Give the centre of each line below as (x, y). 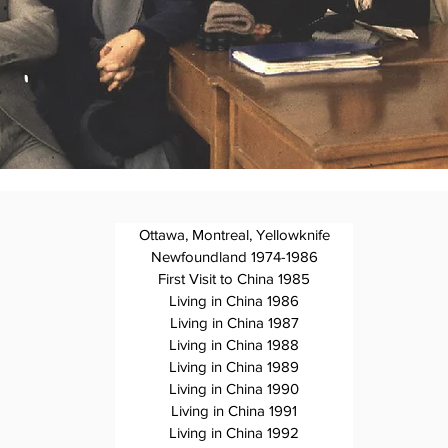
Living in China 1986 (234, 300)
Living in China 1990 (234, 388)
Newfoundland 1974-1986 (234, 256)
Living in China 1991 (234, 410)
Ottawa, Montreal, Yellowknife (234, 234)
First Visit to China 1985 (234, 278)
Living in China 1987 (234, 322)
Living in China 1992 (234, 432)
